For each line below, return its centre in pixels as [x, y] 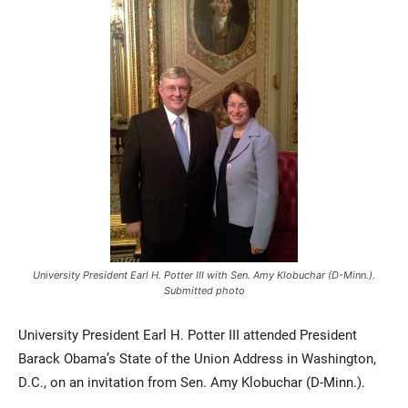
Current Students [89, 191]
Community [73, 264]
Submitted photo [204, 291]
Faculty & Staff [84, 227]
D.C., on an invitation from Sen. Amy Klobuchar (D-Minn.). [192, 382]
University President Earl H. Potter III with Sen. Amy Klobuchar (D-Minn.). [204, 275]
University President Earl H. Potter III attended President [188, 335]
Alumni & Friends [259, 227]
